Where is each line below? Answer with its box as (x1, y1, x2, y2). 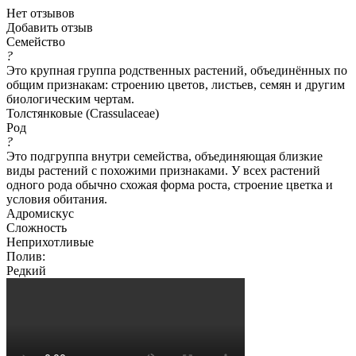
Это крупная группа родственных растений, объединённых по (6, 63, 347, 77)
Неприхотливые (6, 234, 94, 249)
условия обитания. (6, 192, 107, 206)
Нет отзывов (6, 6, 75, 20)
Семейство (6, 34, 65, 48)
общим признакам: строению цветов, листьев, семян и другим (6, 77, 345, 91)
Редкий (6, 263, 46, 277)
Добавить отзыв (6, 20, 93, 34)
